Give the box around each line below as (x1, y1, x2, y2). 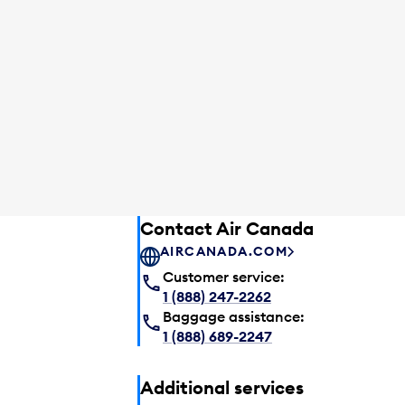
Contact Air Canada (140, 216, 314, 240)
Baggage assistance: (163, 306, 305, 325)
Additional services (140, 375, 304, 399)
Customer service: (163, 267, 285, 286)
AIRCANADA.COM (160, 243, 288, 260)
